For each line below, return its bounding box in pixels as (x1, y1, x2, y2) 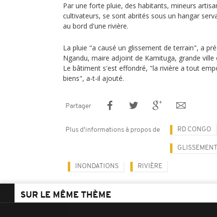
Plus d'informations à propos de (65, 126, 160, 134)
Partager (65, 102, 91, 110)
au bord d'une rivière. (63, 21, 128, 31)
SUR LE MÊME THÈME (20, 190, 111, 200)
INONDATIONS (75, 162, 119, 170)
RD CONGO (177, 125, 211, 133)
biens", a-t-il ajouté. (63, 73, 124, 83)
